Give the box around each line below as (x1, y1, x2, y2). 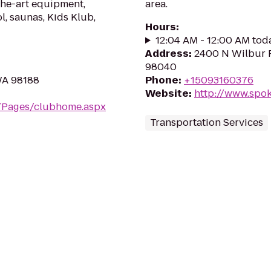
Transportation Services (150, 116, 263, 129)
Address (145, 47, 189, 60)
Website (145, 87, 189, 100)
